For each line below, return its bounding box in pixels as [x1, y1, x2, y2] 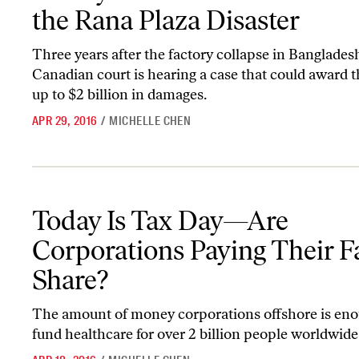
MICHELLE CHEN [109, 112, 192, 129]
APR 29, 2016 [32, 112, 98, 129]
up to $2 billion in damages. [32, 85, 207, 103]
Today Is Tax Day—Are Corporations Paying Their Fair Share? [31, 197, 341, 212]
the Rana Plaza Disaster [32, 3, 300, 37]
